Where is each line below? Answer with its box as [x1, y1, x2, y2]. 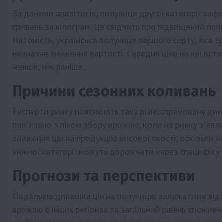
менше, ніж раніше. [12, 60, 84, 72]
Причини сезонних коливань [12, 82, 216, 100]
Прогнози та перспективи [12, 166, 195, 185]
